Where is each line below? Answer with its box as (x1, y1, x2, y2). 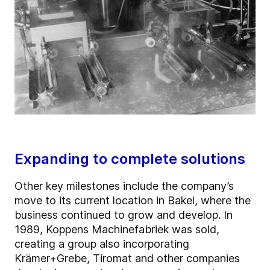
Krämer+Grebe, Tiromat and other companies (14, 252, 240, 265)
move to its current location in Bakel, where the (14, 194, 251, 207)
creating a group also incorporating (14, 237, 189, 251)
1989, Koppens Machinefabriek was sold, (14, 223, 219, 236)
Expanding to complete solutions (14, 150, 245, 168)
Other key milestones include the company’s (14, 180, 234, 193)
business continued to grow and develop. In (14, 209, 233, 222)
